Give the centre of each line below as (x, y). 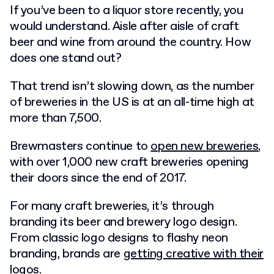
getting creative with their (193, 254)
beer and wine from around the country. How (131, 43)
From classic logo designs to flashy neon (119, 238)
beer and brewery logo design (155, 222)
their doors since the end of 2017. (98, 178)
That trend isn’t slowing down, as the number (132, 87)
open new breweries (205, 146)
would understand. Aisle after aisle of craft (124, 27)
